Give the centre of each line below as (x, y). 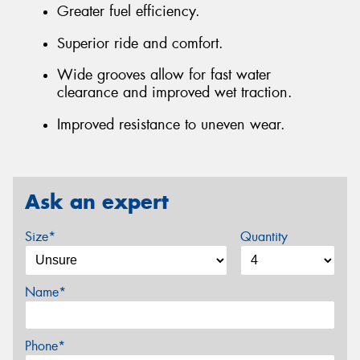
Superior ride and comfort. (140, 43)
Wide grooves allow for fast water (164, 75)
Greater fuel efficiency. (129, 12)
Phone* (45, 346)
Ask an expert (97, 201)
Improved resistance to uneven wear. (171, 125)
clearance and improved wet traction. (175, 93)
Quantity (264, 237)
